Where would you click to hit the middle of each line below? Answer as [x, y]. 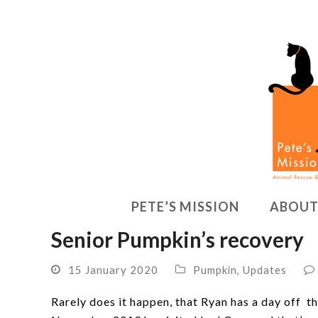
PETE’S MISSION [186, 207]
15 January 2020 [113, 269]
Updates [265, 269]
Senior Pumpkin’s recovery [177, 240]
